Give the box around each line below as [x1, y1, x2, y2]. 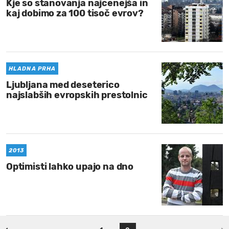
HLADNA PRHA [9, 65, 56, 72]
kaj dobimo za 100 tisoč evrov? [6, 8, 144, 19]
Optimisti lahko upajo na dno [6, 161, 133, 172]
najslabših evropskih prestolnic [6, 89, 148, 101]
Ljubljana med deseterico [6, 79, 120, 90]
